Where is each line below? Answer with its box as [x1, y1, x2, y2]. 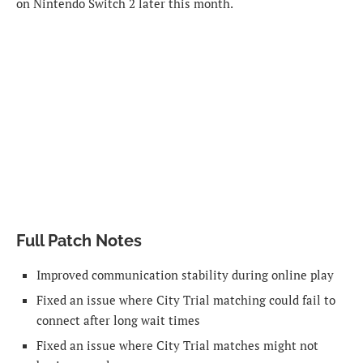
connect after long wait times [36, 312, 200, 329]
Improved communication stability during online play [36, 267, 334, 284]
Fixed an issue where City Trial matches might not [36, 337, 318, 354]
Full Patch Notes [16, 231, 142, 251]
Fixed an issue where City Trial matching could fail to [36, 292, 335, 309]
